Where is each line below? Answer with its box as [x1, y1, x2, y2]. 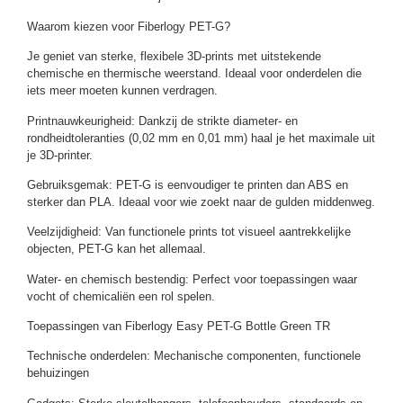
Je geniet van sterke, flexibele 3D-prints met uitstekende [27, 49, 321, 64]
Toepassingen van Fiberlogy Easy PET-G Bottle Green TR [27, 319, 330, 334]
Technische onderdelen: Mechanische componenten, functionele [27, 349, 361, 363]
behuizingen [27, 366, 89, 381]
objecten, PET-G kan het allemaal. [27, 242, 206, 256]
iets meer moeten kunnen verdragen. [27, 84, 218, 98]
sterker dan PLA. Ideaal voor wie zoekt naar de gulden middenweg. [27, 194, 375, 209]
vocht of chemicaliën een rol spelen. [27, 289, 215, 303]
